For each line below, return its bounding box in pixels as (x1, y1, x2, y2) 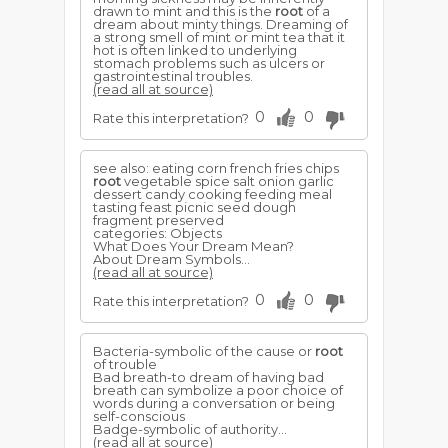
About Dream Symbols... (93, 251, 250, 267)
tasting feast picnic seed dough (93, 199, 296, 215)
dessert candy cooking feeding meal (93, 186, 332, 202)
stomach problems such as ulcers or (93, 55, 325, 71)
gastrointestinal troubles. (93, 68, 253, 84)
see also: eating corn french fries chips (93, 160, 339, 176)
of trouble (93, 356, 157, 372)
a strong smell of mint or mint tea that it (93, 29, 345, 45)
